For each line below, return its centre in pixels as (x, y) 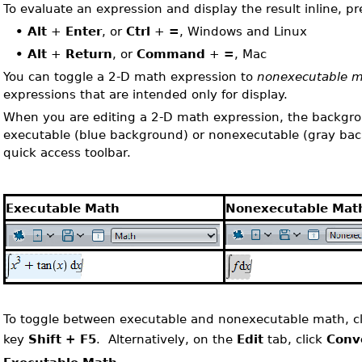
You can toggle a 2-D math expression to (130, 76)
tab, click (295, 339)
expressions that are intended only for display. (146, 94)
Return (89, 54)
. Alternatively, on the (167, 339)
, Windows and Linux (244, 31)
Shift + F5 (63, 339)
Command (171, 54)
